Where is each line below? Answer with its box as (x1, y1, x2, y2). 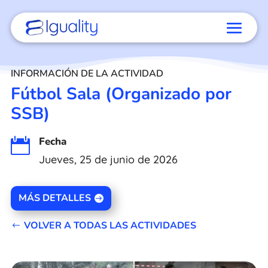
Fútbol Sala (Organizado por (10, 83, 232, 105)
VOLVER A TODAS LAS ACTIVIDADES (23, 218, 196, 232)
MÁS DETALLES (19, 191, 92, 205)
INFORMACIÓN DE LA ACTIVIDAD (10, 67, 163, 80)
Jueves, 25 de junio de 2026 (39, 153, 178, 166)
